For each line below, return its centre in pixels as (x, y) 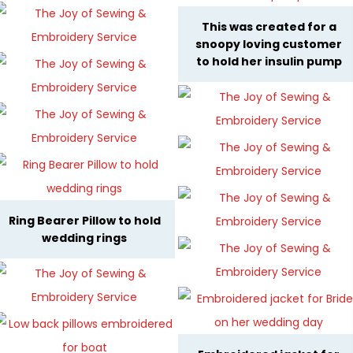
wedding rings (84, 238)
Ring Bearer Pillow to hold (84, 221)
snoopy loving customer (269, 45)
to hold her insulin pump (269, 62)
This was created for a (269, 27)
